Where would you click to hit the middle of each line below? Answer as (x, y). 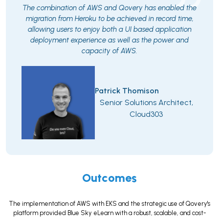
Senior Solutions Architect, (146, 103)
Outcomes (109, 178)
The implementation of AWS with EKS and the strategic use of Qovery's (109, 204)
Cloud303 (146, 114)
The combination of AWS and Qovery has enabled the (109, 8)
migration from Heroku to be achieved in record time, (109, 19)
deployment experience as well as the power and (109, 40)
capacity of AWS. (109, 51)
